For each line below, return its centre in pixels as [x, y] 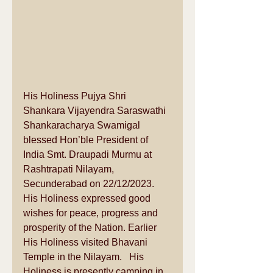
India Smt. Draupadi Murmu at [89, 155]
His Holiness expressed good [88, 199]
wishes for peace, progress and [92, 213]
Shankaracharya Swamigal [83, 126]
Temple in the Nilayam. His [85, 257]
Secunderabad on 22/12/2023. [92, 184]
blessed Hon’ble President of [87, 140]
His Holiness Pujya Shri [76, 96]
